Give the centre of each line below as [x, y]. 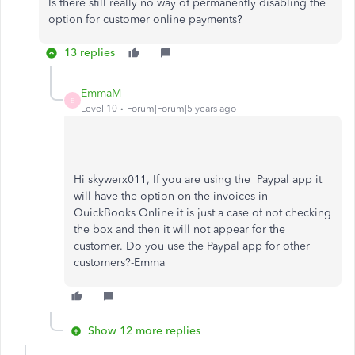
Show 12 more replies [144, 331]
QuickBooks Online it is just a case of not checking [202, 213]
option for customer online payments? [145, 19]
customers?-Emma [119, 263]
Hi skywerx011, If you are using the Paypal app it [198, 179]
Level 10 [99, 109]
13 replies [90, 53]
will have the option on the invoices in [171, 196]
